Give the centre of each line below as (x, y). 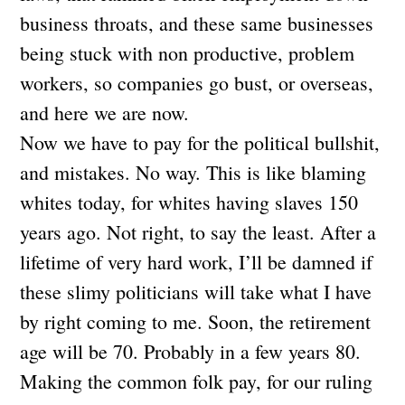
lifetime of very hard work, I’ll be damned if (197, 261)
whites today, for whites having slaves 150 (189, 202)
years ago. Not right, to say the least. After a (198, 231)
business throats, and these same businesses (197, 23)
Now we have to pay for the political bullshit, (200, 142)
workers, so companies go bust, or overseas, (197, 82)
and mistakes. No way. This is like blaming (193, 172)
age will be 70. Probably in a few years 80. (191, 351)
